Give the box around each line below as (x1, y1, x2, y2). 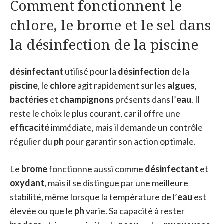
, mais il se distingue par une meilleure (44, 177, 188, 188)
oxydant (10, 177, 44, 188)
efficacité (10, 122, 49, 133)
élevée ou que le (10, 205, 74, 216)
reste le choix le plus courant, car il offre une (10, 108, 180, 119)
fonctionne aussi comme (47, 163, 145, 174)
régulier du (10, 136, 54, 147)
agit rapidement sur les (76, 80, 167, 91)
